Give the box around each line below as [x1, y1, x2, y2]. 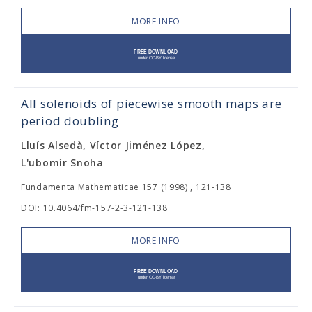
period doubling [21, 113, 119, 129]
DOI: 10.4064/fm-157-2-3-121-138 [21, 202, 168, 214]
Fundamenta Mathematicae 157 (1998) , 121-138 [21, 181, 231, 193]
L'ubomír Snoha [21, 156, 104, 169]
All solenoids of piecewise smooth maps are [21, 95, 282, 111]
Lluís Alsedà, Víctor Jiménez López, [21, 139, 205, 152]
